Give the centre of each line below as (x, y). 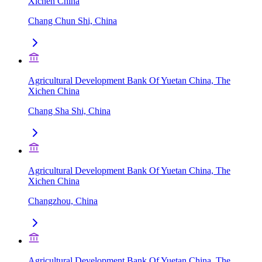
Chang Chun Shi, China (73, 21)
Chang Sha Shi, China (69, 111)
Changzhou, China (63, 201)
